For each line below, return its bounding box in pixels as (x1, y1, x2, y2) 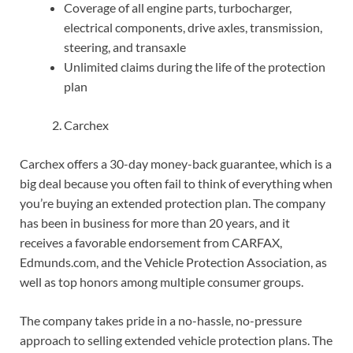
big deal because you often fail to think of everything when (20, 176, 333, 191)
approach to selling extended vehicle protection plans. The (20, 333, 333, 348)
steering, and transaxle (64, 39, 186, 55)
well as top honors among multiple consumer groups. (20, 274, 303, 290)
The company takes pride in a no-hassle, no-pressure (20, 313, 302, 329)
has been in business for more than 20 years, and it (20, 215, 290, 231)
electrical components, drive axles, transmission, (64, 20, 322, 35)
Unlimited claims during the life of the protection (64, 59, 325, 75)
